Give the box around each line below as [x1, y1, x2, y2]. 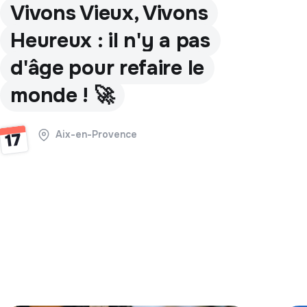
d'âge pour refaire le [10, 54, 204, 81]
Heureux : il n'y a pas [10, 27, 210, 53]
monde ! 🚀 [10, 82, 114, 108]
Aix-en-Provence [50, 127, 138, 140]
